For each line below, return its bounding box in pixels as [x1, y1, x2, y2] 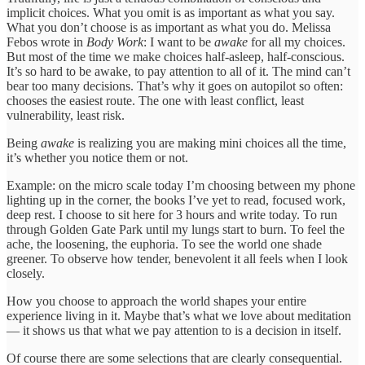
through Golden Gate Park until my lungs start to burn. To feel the [7, 222, 345, 236]
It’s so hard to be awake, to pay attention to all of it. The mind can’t [7, 64, 350, 78]
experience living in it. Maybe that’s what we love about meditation [7, 308, 351, 323]
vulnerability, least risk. [7, 108, 125, 122]
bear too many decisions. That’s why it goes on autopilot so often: [7, 78, 343, 93]
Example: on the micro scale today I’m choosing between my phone [7, 178, 355, 192]
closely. [7, 266, 45, 280]
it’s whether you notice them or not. [7, 150, 188, 165]
